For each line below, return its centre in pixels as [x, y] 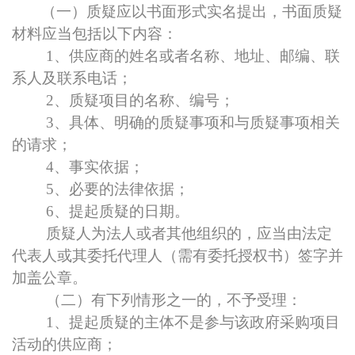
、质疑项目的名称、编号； [144, 100]
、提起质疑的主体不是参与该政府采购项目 [197, 322]
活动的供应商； [65, 344]
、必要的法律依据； [122, 189]
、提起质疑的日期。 [122, 211]
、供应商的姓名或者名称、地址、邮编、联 [197, 56]
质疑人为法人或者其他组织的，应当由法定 [189, 233]
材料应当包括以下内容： [95, 34]
